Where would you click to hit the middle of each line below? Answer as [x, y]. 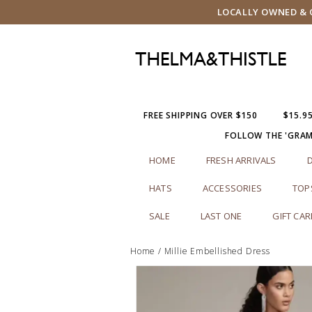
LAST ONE [221, 216]
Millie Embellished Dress [217, 251]
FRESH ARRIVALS [241, 160]
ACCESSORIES [232, 188]
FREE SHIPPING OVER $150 [201, 115]
